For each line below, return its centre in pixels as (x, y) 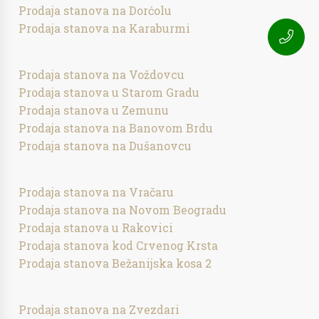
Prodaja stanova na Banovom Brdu (116, 128)
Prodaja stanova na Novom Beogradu (123, 210)
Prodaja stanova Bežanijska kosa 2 (115, 263)
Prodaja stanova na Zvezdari (99, 309)
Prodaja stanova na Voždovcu (102, 74)
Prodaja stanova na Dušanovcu (105, 146)
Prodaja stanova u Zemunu (94, 110)
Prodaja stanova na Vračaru (96, 192)
